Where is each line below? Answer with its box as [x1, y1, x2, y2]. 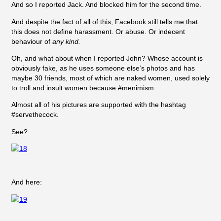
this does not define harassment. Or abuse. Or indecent [11, 27, 185, 36]
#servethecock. [11, 110, 59, 119]
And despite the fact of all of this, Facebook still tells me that [11, 17, 198, 26]
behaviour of [11, 37, 52, 45]
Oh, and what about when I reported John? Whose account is [11, 54, 203, 62]
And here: [11, 178, 42, 186]
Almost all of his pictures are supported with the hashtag [11, 101, 186, 109]
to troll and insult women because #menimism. [11, 83, 156, 92]
